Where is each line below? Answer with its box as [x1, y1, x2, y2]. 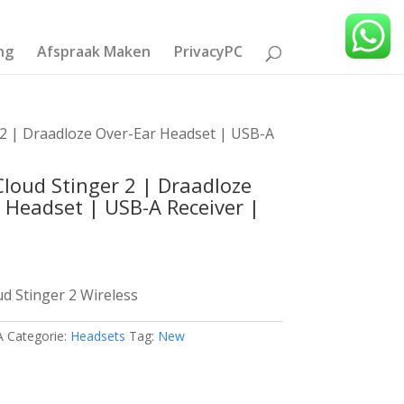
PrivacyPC [174, 41, 243, 61]
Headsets [70, 327, 126, 344]
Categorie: [7, 327, 71, 344]
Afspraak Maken [37, 41, 151, 61]
